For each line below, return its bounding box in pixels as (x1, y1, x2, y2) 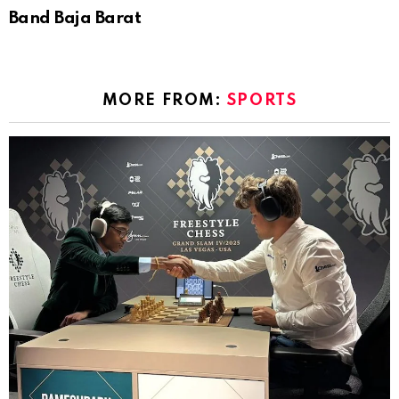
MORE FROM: (102, 92, 227, 109)
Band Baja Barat (9, 9, 142, 27)
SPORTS (226, 92, 297, 109)
